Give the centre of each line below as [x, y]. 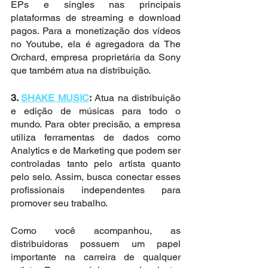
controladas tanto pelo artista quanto [96, 164]
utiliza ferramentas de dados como [96, 137]
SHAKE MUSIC [55, 98]
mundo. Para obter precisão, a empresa [96, 124]
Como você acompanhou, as [96, 231]
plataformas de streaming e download [96, 18]
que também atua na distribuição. [81, 70]
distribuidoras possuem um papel [96, 244]
